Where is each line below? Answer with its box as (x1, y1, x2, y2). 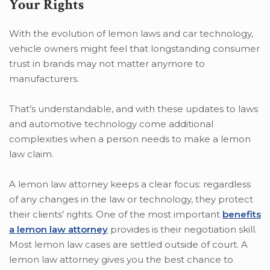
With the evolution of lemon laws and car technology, (9, 27, 253, 39)
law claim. (9, 148, 54, 160)
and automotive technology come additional (9, 118, 213, 130)
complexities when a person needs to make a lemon (9, 133, 251, 145)
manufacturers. (9, 72, 79, 84)
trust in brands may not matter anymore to (9, 57, 205, 69)
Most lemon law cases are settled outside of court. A (9, 238, 248, 250)
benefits (222, 208, 261, 220)
